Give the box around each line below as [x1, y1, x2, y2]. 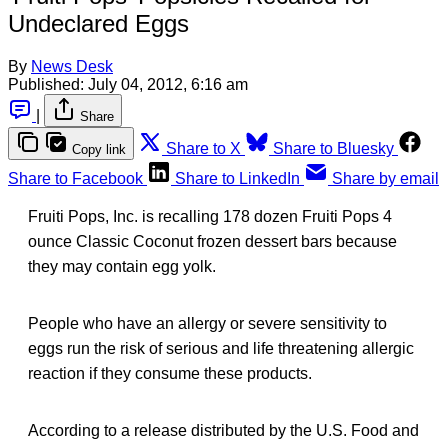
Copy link [72, 141, 126, 157]
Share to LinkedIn [175, 169, 300, 187]
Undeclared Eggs [8, 9, 189, 37]
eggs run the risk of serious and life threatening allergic [28, 339, 414, 357]
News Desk [31, 57, 113, 75]
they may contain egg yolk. [28, 257, 216, 275]
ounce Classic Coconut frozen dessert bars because [28, 232, 397, 250]
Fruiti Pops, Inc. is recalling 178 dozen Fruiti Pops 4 [28, 207, 392, 225]
